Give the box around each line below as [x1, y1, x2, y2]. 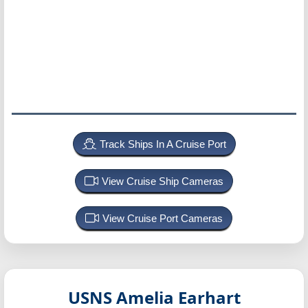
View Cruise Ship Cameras [102, 175, 223, 187]
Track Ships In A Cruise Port [99, 138, 226, 150]
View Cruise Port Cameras [102, 212, 223, 224]
